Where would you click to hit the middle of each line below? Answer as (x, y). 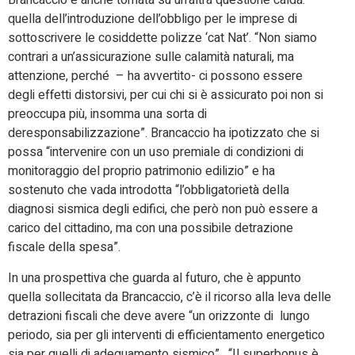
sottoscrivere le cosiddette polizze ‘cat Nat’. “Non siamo (162, 38)
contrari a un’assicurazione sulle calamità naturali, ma (151, 57)
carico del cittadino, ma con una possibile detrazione (151, 229)
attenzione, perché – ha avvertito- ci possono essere (155, 76)
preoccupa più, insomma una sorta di (107, 115)
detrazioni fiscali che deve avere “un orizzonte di (141, 316)
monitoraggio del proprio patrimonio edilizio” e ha (141, 172)
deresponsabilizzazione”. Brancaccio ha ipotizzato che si (164, 134)
